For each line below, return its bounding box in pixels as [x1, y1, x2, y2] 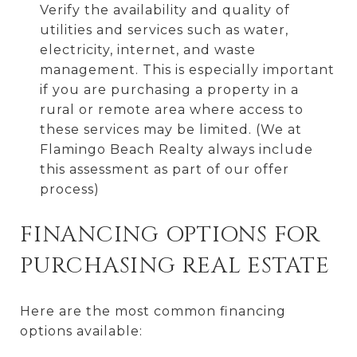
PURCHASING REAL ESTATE [20, 250, 336, 280]
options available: [20, 323, 143, 339]
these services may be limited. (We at [39, 121, 302, 137]
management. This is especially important [39, 61, 335, 77]
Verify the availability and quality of [39, 2, 290, 18]
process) [39, 181, 100, 197]
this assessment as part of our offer [39, 161, 289, 177]
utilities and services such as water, [39, 22, 288, 37]
